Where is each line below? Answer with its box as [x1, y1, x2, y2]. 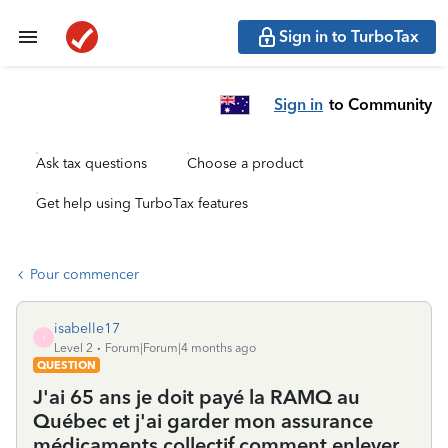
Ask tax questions [36, 155, 147, 172]
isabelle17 [54, 320, 120, 337]
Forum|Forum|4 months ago [105, 341, 256, 355]
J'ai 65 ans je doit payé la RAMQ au [33, 385, 360, 409]
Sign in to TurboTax [279, 27, 419, 46]
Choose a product [187, 155, 303, 172]
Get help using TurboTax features [36, 195, 248, 212]
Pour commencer [30, 266, 139, 283]
